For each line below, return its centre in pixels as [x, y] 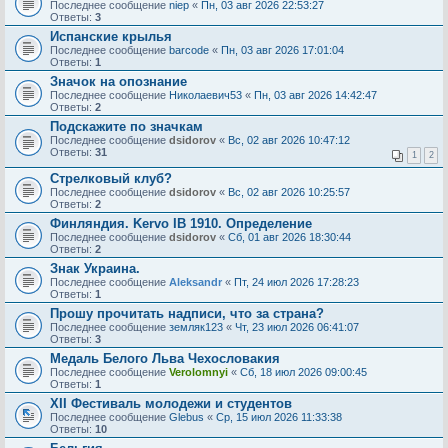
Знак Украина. [95, 268]
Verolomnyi [198, 372]
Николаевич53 [205, 95]
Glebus [186, 417]
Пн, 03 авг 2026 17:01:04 [282, 50]
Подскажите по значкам [126, 126]
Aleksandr [195, 282]
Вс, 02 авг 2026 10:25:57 [289, 192]
